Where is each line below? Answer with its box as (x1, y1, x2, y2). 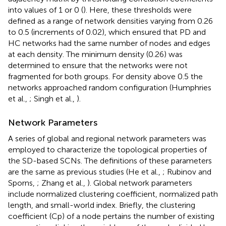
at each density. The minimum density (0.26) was (8, 49, 183, 59)
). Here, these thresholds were (83, 5, 192, 15)
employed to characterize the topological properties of (8, 144, 207, 154)
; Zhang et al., (37, 178, 87, 188)
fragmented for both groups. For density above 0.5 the (8, 71, 203, 81)
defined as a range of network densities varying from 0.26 (8, 16, 213, 26)
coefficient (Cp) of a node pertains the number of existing (8, 211, 214, 221)
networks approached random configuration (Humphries (8, 82, 211, 92)
